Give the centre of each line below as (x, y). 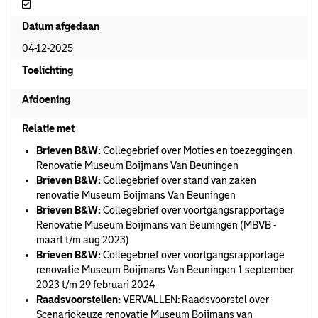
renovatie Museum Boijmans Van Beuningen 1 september (165, 270)
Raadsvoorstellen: (78, 300)
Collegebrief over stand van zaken (179, 180)
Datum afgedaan (61, 26)
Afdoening (46, 99)
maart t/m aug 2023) (83, 240)
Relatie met (48, 128)
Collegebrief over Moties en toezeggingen (197, 150)
